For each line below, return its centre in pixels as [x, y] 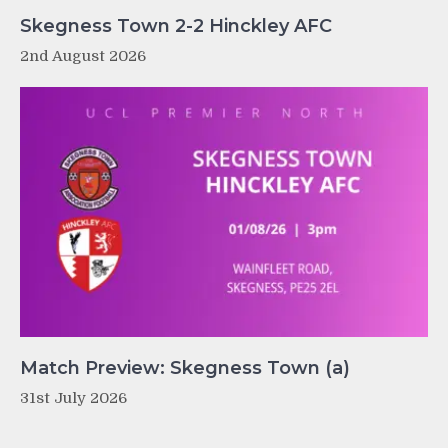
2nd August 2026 [83, 56]
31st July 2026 [73, 397]
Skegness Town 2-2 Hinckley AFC [176, 26]
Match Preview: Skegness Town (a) [185, 367]
